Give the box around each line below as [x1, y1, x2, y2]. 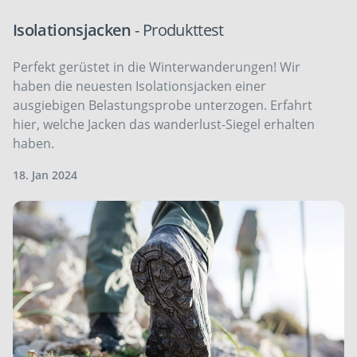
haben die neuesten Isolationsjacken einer [13, 76, 266, 95]
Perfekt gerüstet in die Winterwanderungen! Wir [13, 57, 300, 76]
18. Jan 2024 [13, 167, 77, 182]
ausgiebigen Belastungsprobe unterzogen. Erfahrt [13, 96, 312, 114]
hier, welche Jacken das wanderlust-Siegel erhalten [13, 115, 315, 133]
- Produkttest [135, 18, 224, 41]
